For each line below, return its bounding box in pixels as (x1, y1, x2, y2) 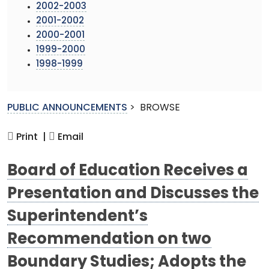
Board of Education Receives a (7, 163, 248, 179)
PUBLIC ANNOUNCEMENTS (7, 103, 127, 113)
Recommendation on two (7, 232, 211, 247)
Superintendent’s (7, 209, 148, 225)
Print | (14, 132, 46, 142)
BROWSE (140, 103, 180, 113)
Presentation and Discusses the (7, 186, 259, 202)
